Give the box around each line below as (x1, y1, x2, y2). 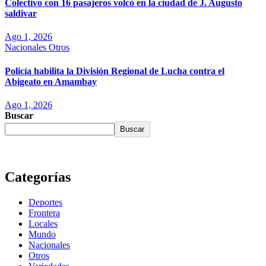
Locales (28, 218, 58, 229)
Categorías (5, 169, 71, 185)
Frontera (28, 207, 60, 218)
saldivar (5, 8, 37, 19)
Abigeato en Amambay (5, 76, 97, 87)
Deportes (28, 197, 62, 207)
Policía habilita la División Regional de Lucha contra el (5, 65, 224, 76)
